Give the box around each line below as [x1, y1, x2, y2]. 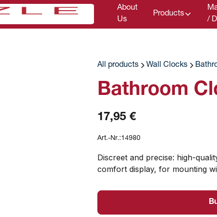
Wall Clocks [146, 62, 188, 69]
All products [97, 62, 139, 69]
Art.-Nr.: [97, 135, 122, 142]
